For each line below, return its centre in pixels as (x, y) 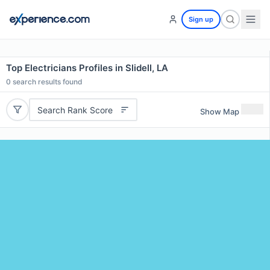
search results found (47, 82)
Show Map (220, 111)
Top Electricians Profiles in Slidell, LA (87, 68)
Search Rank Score (75, 110)
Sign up (201, 19)
